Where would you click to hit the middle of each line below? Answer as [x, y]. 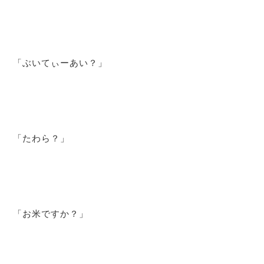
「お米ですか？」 [51, 214]
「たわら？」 [42, 138]
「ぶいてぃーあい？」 [60, 62]
